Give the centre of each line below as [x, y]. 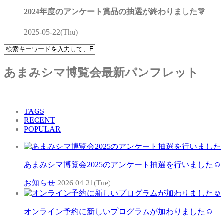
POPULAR [42, 129]
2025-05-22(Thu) [51, 32]
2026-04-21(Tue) [84, 183]
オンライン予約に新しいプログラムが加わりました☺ [118, 211]
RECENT [39, 120]
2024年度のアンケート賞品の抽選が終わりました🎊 [114, 11]
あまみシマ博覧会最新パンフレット [101, 72]
